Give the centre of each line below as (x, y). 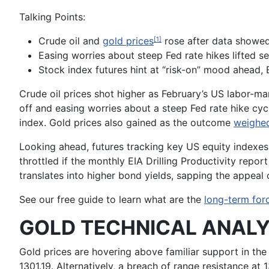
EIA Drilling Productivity (182, 161)
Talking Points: (52, 17)
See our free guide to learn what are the (112, 199)
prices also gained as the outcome (152, 122)
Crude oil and (71, 41)
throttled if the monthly (74, 161)
